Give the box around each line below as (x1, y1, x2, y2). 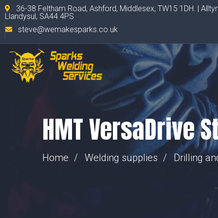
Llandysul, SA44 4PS (5, 12, 74, 21)
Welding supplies (85, 152, 158, 163)
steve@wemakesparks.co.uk (18, 25, 118, 34)
